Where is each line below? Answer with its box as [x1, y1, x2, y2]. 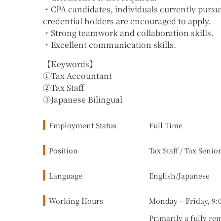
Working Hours [49, 195, 103, 206]
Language [49, 170, 82, 181]
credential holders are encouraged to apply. [43, 15, 211, 27]
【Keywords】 [43, 58, 97, 70]
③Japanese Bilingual [43, 93, 122, 105]
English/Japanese [149, 170, 210, 181]
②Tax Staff [43, 81, 84, 93]
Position [49, 145, 78, 155]
